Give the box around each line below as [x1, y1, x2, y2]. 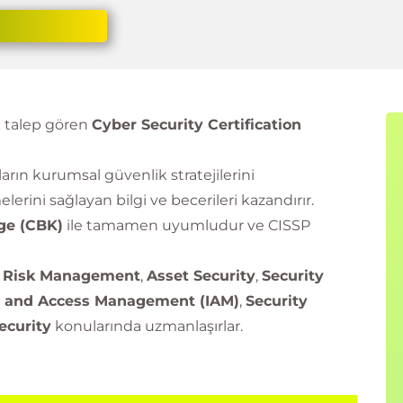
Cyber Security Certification [92, 116, 301, 133]
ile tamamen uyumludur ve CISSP [63, 217, 310, 234]
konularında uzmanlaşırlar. [51, 318, 243, 335]
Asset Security [147, 267, 255, 284]
